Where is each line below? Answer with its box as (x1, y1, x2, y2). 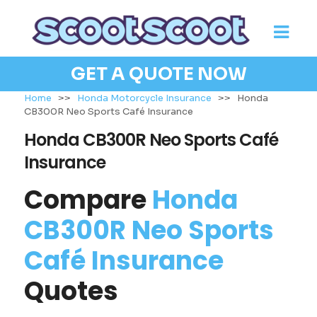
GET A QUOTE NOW (70, 63, 247, 85)
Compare (23, 182, 152, 218)
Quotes (23, 273, 118, 309)
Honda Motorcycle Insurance (76, 92, 212, 104)
